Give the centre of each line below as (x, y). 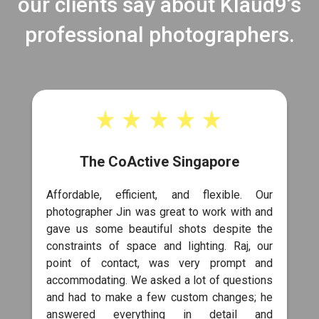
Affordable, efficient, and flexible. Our (159, 194)
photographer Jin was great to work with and (159, 211)
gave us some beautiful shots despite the (159, 229)
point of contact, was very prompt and (159, 263)
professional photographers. (159, 34)
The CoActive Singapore (159, 161)
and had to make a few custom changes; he (159, 297)
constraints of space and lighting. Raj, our (159, 246)
